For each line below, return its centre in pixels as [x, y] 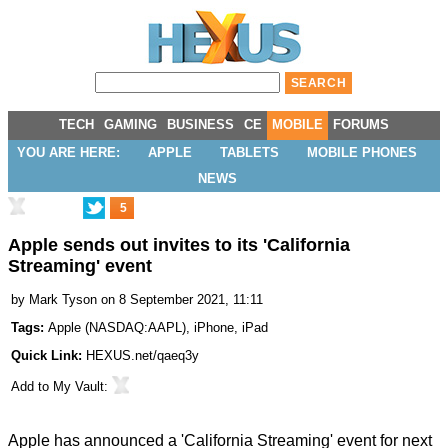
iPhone [214, 328]
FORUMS [361, 124]
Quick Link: [48, 356]
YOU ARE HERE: [68, 152]
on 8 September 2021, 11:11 [182, 300]
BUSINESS [200, 124]
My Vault [78, 387]
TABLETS [249, 152]
